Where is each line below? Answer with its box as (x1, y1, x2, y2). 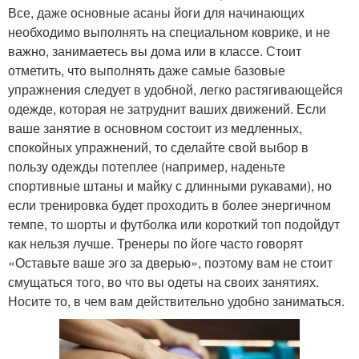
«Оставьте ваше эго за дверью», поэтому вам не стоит (8, 252, 333, 272)
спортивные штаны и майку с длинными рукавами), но (8, 175, 332, 195)
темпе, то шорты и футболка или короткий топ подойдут (8, 214, 340, 233)
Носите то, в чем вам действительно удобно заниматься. (8, 291, 345, 310)
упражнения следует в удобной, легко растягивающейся (8, 79, 343, 99)
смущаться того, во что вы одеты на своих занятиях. (8, 272, 319, 291)
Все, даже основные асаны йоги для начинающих (8, 2, 305, 22)
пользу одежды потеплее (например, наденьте (8, 156, 285, 175)
